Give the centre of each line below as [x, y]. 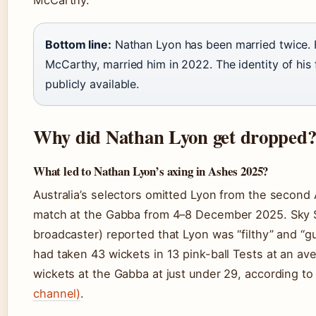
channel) [57, 293]
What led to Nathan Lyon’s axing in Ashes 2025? [151, 171]
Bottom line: [78, 44]
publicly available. [92, 84]
